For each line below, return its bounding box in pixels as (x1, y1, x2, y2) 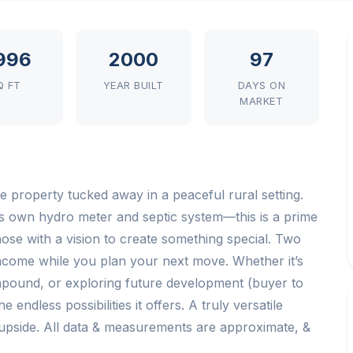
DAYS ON (237, 80, 286, 91)
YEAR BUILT (102, 80, 164, 91)
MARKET (240, 95, 284, 107)
